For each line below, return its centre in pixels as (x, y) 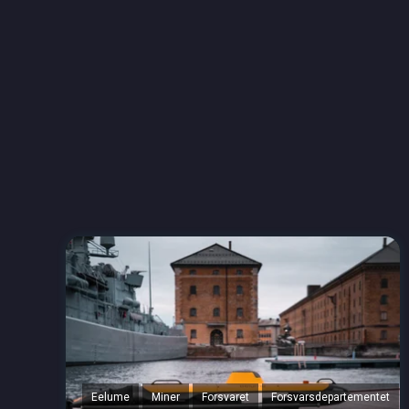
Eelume (110, 398)
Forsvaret (225, 398)
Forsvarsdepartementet (330, 398)
